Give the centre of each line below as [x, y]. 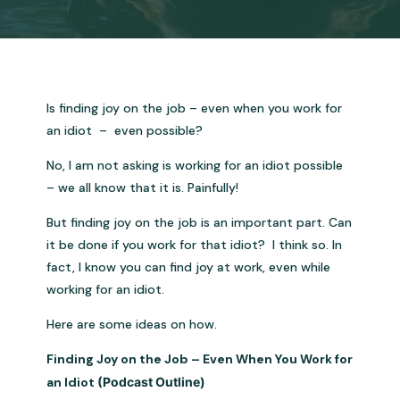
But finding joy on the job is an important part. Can [200, 223]
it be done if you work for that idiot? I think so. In [195, 245]
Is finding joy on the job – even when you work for [195, 108]
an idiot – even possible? [125, 131]
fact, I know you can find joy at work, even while [189, 267]
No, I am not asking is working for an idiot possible [195, 166]
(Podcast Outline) [152, 382]
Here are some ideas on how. [132, 325]
